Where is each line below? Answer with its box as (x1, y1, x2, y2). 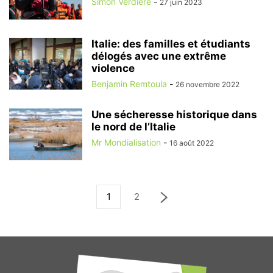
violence (91, 62, 135, 74)
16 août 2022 (169, 138, 214, 147)
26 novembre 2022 (175, 80, 239, 89)
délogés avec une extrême (91, 50, 226, 62)
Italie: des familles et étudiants (91, 38, 250, 50)
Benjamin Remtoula (91, 79, 167, 89)
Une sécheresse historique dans (91, 108, 257, 121)
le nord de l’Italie (91, 121, 175, 133)
